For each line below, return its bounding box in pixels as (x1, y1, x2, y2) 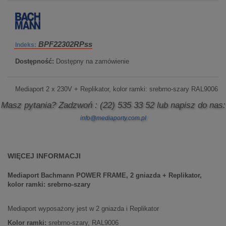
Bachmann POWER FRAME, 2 (41, 172, 134, 179)
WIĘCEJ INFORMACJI (8, 152, 81, 160)
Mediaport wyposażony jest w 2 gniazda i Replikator (8, 205, 159, 212)
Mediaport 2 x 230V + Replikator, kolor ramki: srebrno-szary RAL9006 (15, 85, 218, 93)
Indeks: (15, 41, 36, 48)
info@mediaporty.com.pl (80, 115, 146, 122)
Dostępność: (15, 58, 54, 65)
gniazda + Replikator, (134, 172, 202, 179)
